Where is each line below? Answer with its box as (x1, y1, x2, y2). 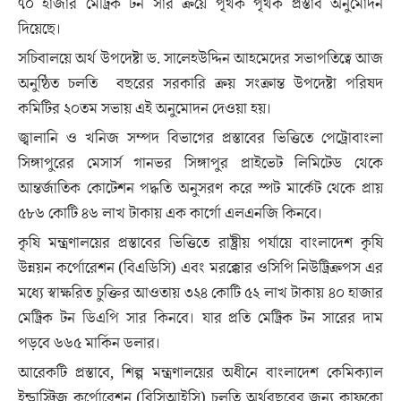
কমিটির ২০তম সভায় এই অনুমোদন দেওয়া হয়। (18, 98, 272, 120)
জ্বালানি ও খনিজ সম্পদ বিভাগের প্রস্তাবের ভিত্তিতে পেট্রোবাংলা (18, 128, 383, 149)
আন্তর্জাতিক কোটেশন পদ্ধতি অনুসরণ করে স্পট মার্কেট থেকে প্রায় (18, 178, 383, 200)
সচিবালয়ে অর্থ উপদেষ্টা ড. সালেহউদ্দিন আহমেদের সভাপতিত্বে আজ (18, 48, 383, 70)
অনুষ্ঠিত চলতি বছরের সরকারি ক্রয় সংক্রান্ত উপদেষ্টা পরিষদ (18, 73, 383, 95)
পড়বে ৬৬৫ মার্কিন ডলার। (18, 333, 161, 354)
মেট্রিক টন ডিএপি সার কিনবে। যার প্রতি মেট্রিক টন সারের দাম (18, 308, 383, 329)
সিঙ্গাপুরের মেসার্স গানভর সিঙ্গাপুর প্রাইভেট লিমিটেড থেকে (18, 153, 383, 175)
